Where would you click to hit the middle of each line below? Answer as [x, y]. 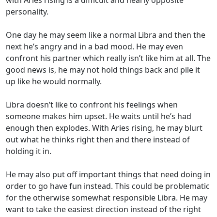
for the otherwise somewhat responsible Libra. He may [107, 197]
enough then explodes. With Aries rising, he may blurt [104, 128]
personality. [27, 11]
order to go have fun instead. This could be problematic [108, 186]
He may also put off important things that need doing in [108, 174]
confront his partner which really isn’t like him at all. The [108, 58]
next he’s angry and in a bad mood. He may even [94, 46]
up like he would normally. [54, 81]
